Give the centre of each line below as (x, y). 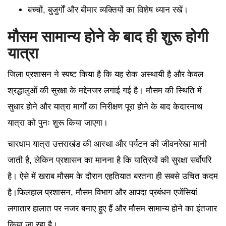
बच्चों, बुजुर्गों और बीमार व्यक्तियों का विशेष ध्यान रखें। (108, 10)
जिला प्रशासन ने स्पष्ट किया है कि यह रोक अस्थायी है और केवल (105, 74)
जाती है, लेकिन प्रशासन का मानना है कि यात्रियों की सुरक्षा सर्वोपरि (109, 160)
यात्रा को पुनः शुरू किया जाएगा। (58, 123)
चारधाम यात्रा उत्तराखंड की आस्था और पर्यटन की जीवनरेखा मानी (107, 144)
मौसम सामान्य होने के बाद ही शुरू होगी (108, 36)
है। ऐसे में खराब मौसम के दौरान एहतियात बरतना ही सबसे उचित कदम (113, 176)
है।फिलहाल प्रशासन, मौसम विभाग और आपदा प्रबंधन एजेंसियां (102, 192)
